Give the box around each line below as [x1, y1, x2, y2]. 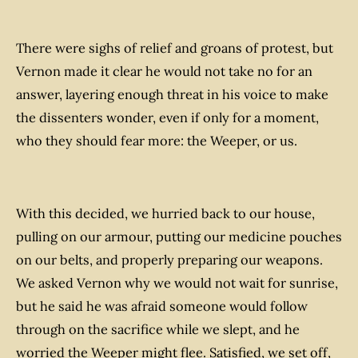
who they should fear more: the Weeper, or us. [16, 133, 297, 149]
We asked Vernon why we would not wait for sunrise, [16, 275, 338, 292]
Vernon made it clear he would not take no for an [16, 63, 312, 80]
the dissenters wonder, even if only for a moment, [16, 109, 319, 126]
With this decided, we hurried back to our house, [16, 205, 315, 222]
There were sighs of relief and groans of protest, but [16, 40, 333, 57]
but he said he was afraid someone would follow [16, 298, 308, 315]
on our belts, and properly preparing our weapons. [16, 252, 323, 268]
